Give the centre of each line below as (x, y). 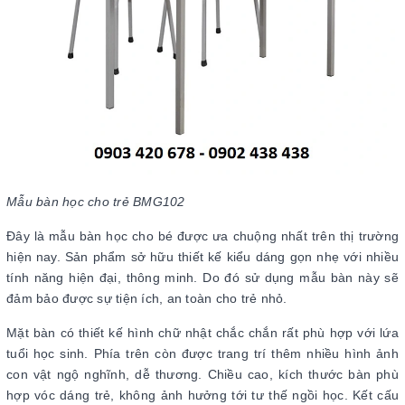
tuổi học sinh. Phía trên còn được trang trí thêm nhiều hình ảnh (202, 353)
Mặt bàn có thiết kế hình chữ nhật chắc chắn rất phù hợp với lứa (202, 333)
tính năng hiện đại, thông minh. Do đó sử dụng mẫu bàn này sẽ (202, 278)
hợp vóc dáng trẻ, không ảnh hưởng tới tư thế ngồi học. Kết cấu (202, 395)
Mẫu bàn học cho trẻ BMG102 (96, 202)
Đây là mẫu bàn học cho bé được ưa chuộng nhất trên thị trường (202, 236)
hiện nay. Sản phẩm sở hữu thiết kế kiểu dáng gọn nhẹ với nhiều (202, 257)
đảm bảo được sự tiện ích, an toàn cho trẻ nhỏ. (149, 298)
